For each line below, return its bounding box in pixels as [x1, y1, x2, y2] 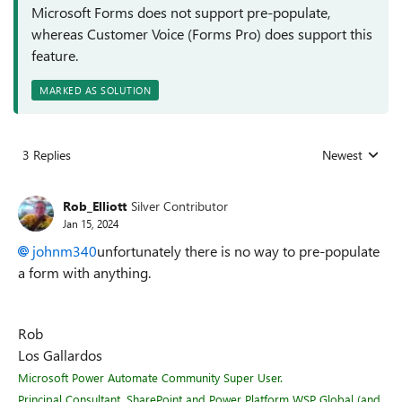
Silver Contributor [131, 197, 228, 214]
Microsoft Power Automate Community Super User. [18, 370, 283, 385]
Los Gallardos [18, 345, 102, 364]
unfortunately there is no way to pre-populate [97, 241, 380, 260]
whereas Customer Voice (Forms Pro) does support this [31, 24, 372, 43]
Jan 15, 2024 [63, 215, 118, 231]
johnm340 [32, 241, 97, 260]
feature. [31, 46, 78, 65]
